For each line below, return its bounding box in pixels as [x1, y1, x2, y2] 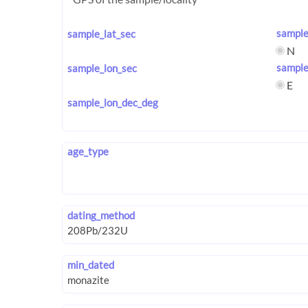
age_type [67, 144, 109, 157]
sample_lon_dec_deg [67, 96, 158, 109]
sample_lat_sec [67, 27, 135, 40]
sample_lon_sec [67, 61, 137, 74]
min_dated [67, 258, 114, 272]
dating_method [67, 208, 135, 221]
